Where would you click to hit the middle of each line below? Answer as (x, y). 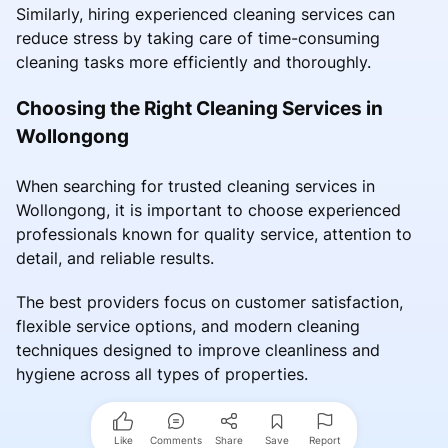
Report (325, 439)
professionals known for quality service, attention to (214, 233)
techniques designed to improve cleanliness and (198, 349)
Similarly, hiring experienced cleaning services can (205, 13)
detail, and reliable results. (115, 257)
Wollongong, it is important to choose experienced (208, 209)
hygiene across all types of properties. (162, 373)
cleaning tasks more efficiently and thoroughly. (193, 61)
